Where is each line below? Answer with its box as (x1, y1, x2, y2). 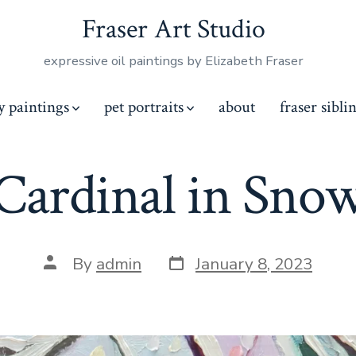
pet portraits (104, 95, 184, 118)
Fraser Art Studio (81, 10, 265, 47)
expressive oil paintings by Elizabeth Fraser (43, 51, 304, 70)
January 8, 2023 (195, 253, 312, 276)
